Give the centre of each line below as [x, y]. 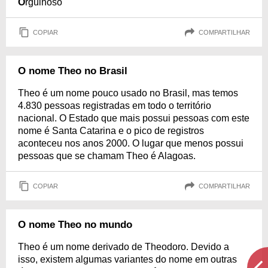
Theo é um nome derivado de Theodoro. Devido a [124, 247]
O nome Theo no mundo [75, 225]
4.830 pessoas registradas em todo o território [115, 106]
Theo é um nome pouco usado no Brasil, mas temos [128, 93]
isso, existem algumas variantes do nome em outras [127, 259]
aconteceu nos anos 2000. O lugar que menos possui [131, 143]
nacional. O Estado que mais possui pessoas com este [134, 118]
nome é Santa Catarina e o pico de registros [111, 131]
